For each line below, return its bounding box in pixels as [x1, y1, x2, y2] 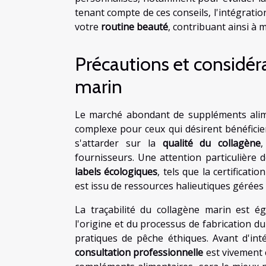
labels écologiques [75, 164, 158, 178]
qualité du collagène [162, 136, 261, 150]
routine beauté [101, 20, 168, 33]
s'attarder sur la [75, 136, 163, 150]
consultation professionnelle [75, 245, 204, 259]
